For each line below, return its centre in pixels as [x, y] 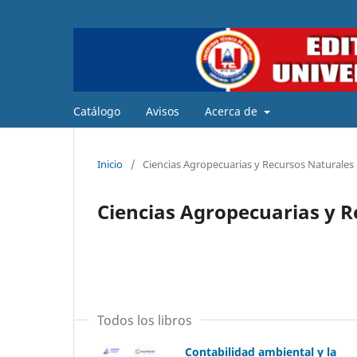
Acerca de [233, 111]
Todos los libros [145, 320]
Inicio [110, 164]
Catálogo [97, 111]
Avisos [163, 111]
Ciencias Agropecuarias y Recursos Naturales [248, 164]
